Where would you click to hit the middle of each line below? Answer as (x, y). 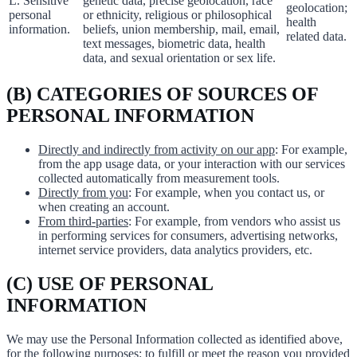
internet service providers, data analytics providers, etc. (175, 250)
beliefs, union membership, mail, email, (181, 29)
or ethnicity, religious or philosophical (177, 15)
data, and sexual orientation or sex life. (179, 58)
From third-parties (83, 222)
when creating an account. (104, 207)
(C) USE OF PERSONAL (110, 283)
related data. (316, 37)
